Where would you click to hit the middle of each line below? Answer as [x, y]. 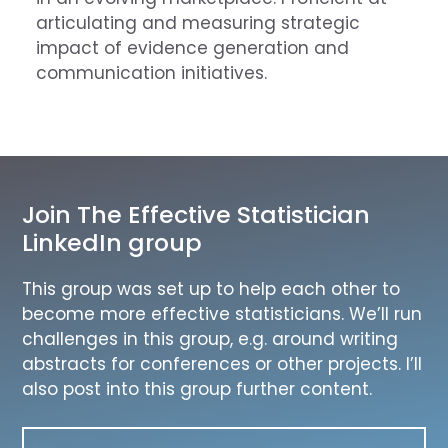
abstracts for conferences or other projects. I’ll [222, 363]
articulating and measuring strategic [197, 22]
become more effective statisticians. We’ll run [222, 313]
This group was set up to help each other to [211, 288]
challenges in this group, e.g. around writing [210, 338]
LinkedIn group [112, 242]
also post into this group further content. [197, 388]
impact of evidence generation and [192, 47]
